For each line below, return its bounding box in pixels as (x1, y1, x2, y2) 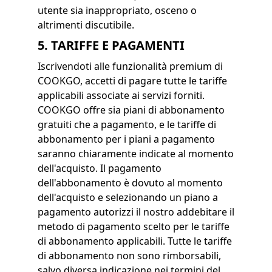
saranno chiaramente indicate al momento (37, 147, 234, 160)
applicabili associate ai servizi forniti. (37, 89, 205, 102)
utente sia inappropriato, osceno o (37, 4, 197, 17)
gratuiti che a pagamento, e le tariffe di (37, 118, 216, 131)
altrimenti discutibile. (37, 18, 134, 32)
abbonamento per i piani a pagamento (37, 132, 215, 146)
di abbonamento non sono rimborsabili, (37, 249, 221, 262)
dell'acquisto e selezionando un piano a (37, 191, 218, 204)
